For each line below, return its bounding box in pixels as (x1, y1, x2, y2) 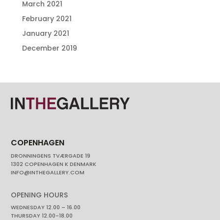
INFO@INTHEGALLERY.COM (11, 168, 85, 176)
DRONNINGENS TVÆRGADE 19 (11, 151, 91, 160)
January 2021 (22, 28, 69, 38)
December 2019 (22, 43, 77, 53)
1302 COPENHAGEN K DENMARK (11, 160, 97, 168)
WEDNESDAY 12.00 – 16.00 (11, 203, 81, 211)
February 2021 (22, 14, 72, 24)
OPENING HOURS (11, 190, 68, 200)
